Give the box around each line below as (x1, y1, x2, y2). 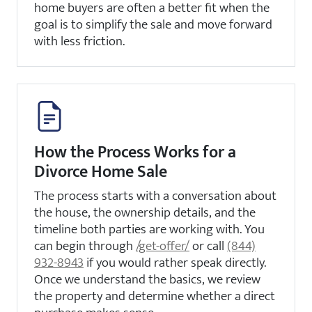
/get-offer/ (136, 234, 189, 257)
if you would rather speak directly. (84, 251, 266, 274)
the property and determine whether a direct (34, 284, 275, 307)
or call (189, 234, 227, 257)
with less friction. (34, 29, 125, 52)
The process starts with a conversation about (34, 184, 276, 207)
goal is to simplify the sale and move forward (34, 13, 272, 36)
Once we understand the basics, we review (34, 267, 260, 290)
